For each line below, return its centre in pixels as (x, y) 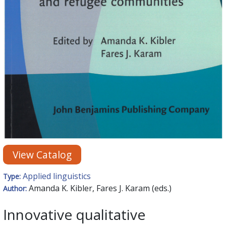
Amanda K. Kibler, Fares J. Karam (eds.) (100, 188)
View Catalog (42, 155)
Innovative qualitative (74, 215)
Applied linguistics (57, 176)
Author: (16, 189)
